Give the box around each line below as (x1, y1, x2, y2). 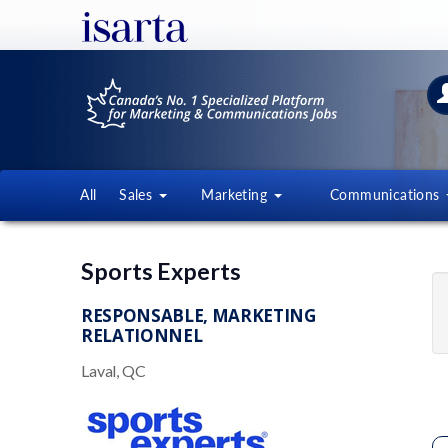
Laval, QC (81, 361, 146, 380)
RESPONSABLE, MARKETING (81, 304, 316, 327)
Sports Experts (81, 257, 241, 285)
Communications (329, 186, 445, 203)
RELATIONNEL (81, 324, 203, 347)
